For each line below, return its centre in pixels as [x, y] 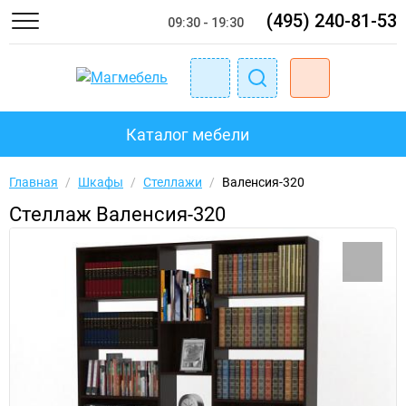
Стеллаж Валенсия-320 [117, 214]
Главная [34, 182]
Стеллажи [173, 182]
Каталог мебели [188, 134]
